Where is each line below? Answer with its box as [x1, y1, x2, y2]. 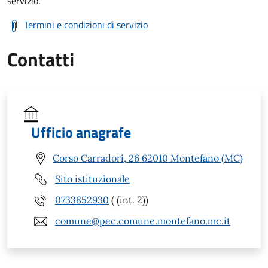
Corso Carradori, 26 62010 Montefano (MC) [53, 152, 243, 165]
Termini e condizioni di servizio [24, 17, 148, 32]
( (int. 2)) [109, 194, 148, 206]
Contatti [7, 44, 74, 74]
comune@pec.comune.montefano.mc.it [55, 215, 230, 227]
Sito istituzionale [55, 173, 130, 185]
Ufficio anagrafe [31, 121, 131, 143]
